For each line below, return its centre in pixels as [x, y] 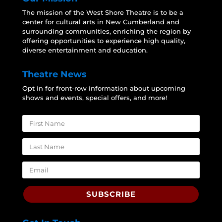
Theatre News [54, 74]
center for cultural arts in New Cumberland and [101, 22]
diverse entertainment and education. [85, 50]
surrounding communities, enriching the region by [106, 31]
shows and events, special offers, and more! [94, 97]
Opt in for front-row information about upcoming [104, 88]
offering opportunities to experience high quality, [104, 40]
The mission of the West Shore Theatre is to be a [103, 12]
